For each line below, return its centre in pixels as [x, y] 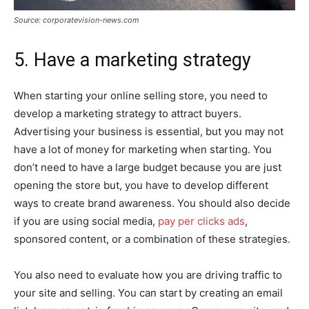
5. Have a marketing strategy [132, 60]
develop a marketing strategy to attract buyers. [128, 114]
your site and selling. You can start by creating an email [148, 293]
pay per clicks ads [201, 221]
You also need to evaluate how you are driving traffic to [148, 275]
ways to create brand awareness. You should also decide [152, 203]
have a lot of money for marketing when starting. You [143, 150]
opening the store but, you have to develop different [141, 186]
